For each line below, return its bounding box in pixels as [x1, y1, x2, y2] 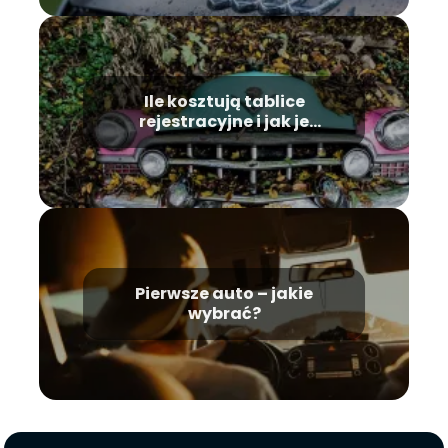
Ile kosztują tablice [143, 89, 305, 113]
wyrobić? [185, 129, 263, 153]
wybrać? [187, 301, 261, 325]
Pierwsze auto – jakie [135, 281, 313, 305]
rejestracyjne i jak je [139, 109, 309, 133]
